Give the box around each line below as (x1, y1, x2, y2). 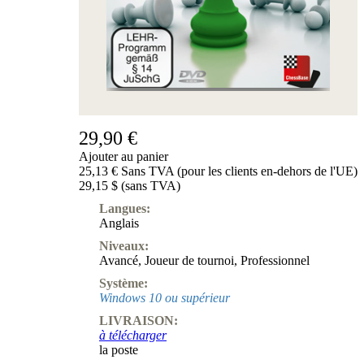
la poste (99, 343, 138, 357)
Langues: (99, 201, 150, 216)
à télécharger (99, 328, 167, 343)
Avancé (99, 253, 138, 268)
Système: (99, 276, 148, 291)
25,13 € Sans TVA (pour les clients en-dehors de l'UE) (79, 164, 357, 179)
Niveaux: (99, 239, 149, 253)
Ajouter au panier (79, 149, 168, 164)
